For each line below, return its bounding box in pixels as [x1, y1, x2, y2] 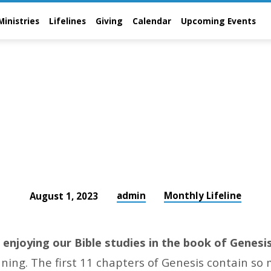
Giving [96, 15, 123, 27]
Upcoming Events [181, 15, 256, 27]
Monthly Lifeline [164, 189, 242, 201]
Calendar [132, 15, 171, 27]
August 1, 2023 [29, 189, 98, 202]
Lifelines [49, 15, 86, 27]
